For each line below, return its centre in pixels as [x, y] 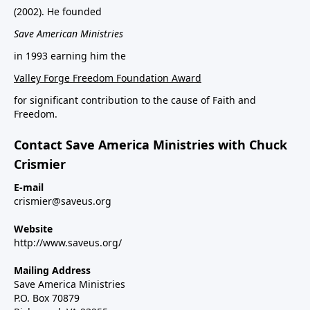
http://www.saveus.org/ [68, 243]
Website [33, 229]
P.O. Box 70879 [47, 298]
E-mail [29, 188]
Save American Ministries [69, 34]
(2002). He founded [58, 12]
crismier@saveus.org [63, 201]
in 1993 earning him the [70, 56]
